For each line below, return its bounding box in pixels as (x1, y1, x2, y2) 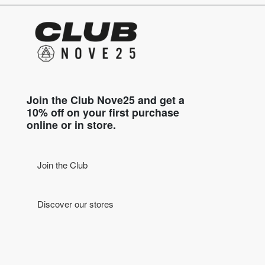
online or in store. (27, 117, 116, 132)
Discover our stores (37, 197, 114, 210)
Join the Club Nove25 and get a (27, 92, 185, 107)
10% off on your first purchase (27, 104, 179, 119)
